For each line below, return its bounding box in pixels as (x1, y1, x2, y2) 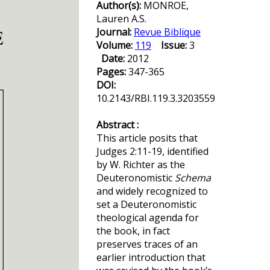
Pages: (96, 65, 128, 78)
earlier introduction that (96, 251, 206, 264)
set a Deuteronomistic (96, 198, 196, 211)
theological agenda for (96, 211, 199, 224)
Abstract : (96, 118, 139, 131)
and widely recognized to (96, 184, 208, 198)
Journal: (96, 25, 134, 39)
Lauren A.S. (96, 12, 146, 25)
